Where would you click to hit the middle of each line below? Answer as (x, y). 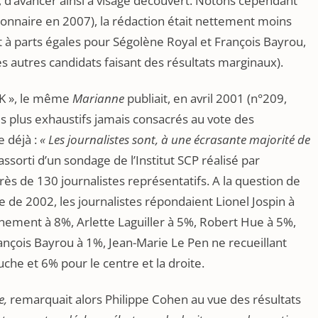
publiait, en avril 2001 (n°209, (205, 98)
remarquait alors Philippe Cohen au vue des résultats (154, 299)
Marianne (98, 98)
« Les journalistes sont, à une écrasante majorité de (175, 139)
